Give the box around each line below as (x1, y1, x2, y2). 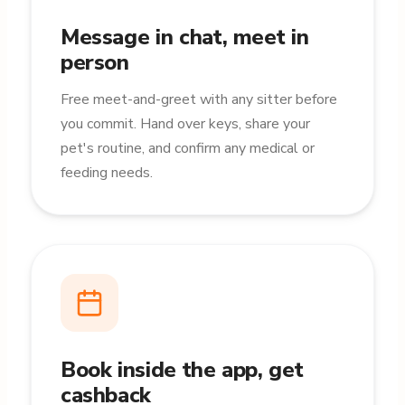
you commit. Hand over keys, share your (60, 114, 310, 134)
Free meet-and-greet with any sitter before (60, 89, 337, 109)
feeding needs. (60, 163, 153, 183)
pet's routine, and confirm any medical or (60, 138, 315, 158)
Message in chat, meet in (60, 23, 309, 52)
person (60, 48, 129, 77)
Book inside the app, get (60, 355, 304, 384)
